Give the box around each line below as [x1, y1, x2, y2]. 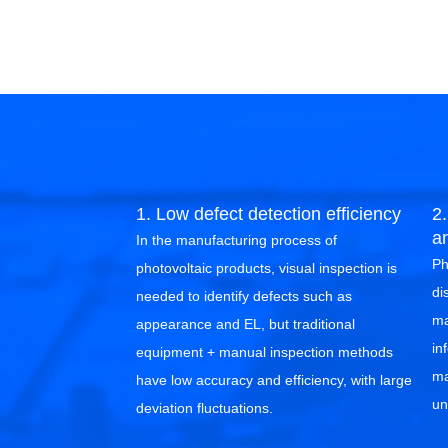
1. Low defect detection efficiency [136, 204, 401, 224]
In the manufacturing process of [136, 232, 337, 248]
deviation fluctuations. [136, 400, 273, 416]
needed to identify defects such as [136, 288, 352, 304]
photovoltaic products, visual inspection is [136, 260, 397, 276]
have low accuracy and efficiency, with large [136, 372, 412, 388]
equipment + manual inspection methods [136, 344, 393, 360]
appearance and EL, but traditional [136, 316, 355, 332]
